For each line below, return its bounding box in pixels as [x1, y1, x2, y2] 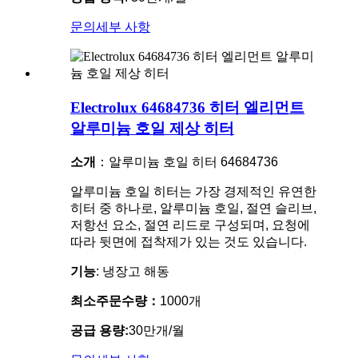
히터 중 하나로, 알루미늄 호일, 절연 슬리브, [70, 201, 316, 215]
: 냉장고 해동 [96, 264, 169, 278]
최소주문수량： [70, 293, 160, 308]
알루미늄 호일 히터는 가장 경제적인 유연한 [70, 184, 316, 198]
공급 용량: [70, 323, 129, 337]
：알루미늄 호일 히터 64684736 [96, 154, 278, 169]
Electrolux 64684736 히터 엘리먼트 [70, 99, 304, 117]
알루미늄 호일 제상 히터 [70, 120, 234, 137]
